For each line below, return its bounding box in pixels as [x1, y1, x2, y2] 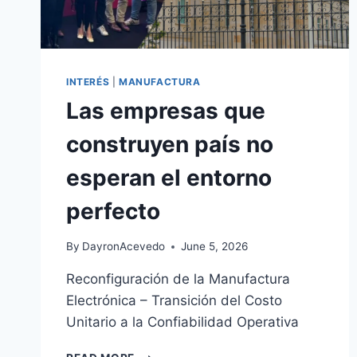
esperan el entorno [66, 163, 272, 191]
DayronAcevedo [82, 240, 166, 253]
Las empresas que [66, 96, 265, 124]
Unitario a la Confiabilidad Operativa [66, 314, 299, 331]
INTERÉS [66, 75, 110, 88]
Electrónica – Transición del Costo [66, 292, 282, 309]
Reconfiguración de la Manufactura [66, 271, 290, 288]
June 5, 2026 [181, 240, 249, 253]
